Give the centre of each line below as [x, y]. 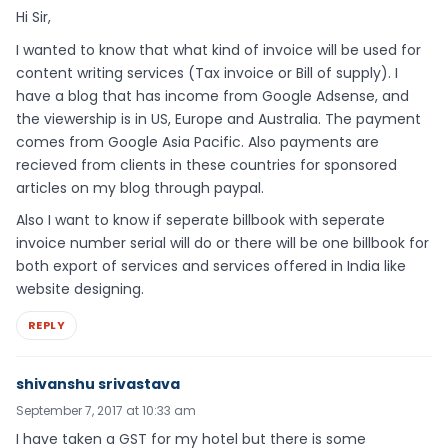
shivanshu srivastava [98, 384]
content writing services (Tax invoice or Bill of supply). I [207, 72]
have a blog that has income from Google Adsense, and [212, 95]
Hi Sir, [33, 16]
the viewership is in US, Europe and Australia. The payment [218, 118]
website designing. [80, 289]
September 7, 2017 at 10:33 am [106, 411]
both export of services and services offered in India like [211, 266]
